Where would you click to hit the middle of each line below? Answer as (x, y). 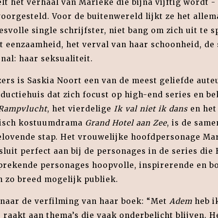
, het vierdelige (80, 109)
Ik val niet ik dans (151, 109)
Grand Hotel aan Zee (126, 123)
